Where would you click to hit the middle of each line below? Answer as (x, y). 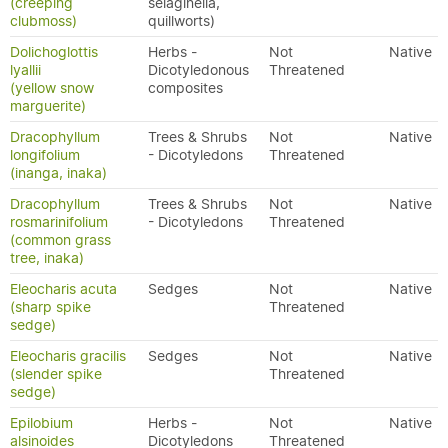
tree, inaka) (47, 258)
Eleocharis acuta (63, 289)
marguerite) (48, 106)
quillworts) (181, 21)
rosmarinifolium (59, 222)
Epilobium (41, 423)
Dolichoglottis (54, 52)
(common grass (60, 240)
